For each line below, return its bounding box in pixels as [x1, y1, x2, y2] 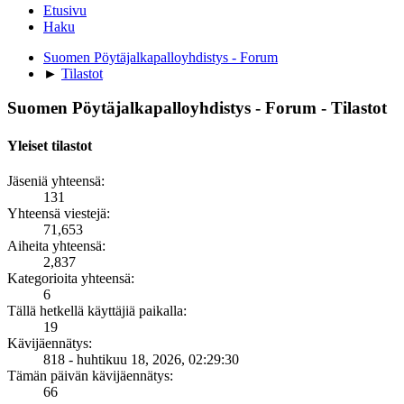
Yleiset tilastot [7, 137, 92, 153]
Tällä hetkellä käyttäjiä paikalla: [7, 302, 187, 318]
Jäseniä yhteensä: [7, 172, 105, 188]
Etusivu [43, 2, 87, 18]
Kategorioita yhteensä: [7, 270, 134, 286]
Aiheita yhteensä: [7, 237, 106, 253]
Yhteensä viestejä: [7, 205, 110, 221]
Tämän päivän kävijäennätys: [7, 367, 173, 383]
